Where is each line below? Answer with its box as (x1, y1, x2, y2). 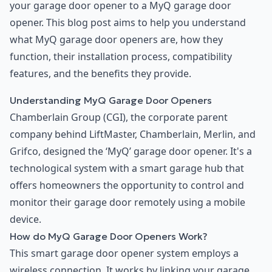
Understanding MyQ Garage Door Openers (10, 94, 212, 107)
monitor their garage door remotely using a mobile (10, 195, 245, 209)
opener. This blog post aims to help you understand (10, 16, 246, 30)
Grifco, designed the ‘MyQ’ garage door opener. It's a (10, 144, 252, 158)
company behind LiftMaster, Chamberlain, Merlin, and (10, 127, 256, 141)
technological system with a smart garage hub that (10, 161, 244, 175)
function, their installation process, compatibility (10, 50, 232, 64)
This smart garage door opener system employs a (10, 246, 239, 260)
